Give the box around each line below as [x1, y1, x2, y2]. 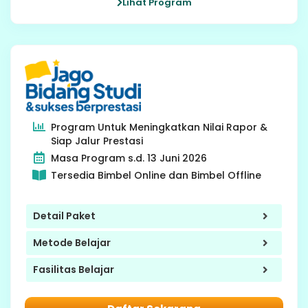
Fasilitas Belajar [33, 263, 114, 277]
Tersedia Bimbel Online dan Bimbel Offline [50, 168, 261, 182]
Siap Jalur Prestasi [50, 133, 143, 148]
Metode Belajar [33, 236, 111, 250]
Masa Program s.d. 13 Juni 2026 [50, 151, 207, 165]
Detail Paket [33, 209, 96, 223]
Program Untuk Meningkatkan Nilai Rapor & [50, 120, 267, 134]
